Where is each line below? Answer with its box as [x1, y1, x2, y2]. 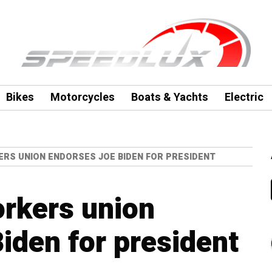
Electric [224, 89, 263, 106]
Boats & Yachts [131, 89, 208, 106]
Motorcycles [50, 89, 115, 106]
